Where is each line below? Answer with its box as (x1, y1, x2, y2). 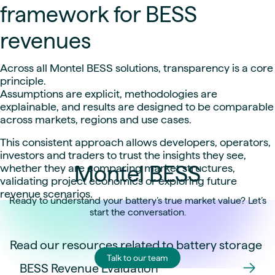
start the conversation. (89, 207, 186, 218)
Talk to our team (107, 253, 168, 263)
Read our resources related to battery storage (10, 238, 262, 252)
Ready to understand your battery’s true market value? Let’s (9, 195, 266, 206)
